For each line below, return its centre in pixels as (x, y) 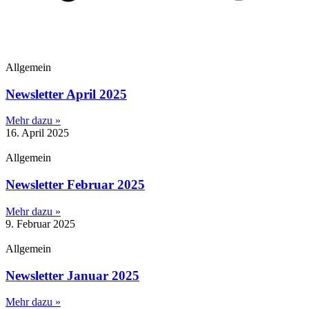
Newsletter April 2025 (66, 94)
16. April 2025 (37, 133)
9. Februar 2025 (40, 223)
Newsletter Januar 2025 (72, 275)
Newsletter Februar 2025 (75, 185)
